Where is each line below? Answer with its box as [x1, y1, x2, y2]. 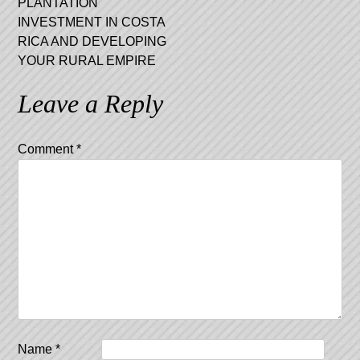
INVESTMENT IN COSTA [18, 14, 166, 29]
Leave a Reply [18, 88, 164, 118]
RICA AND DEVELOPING [18, 34, 167, 48]
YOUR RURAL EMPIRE [18, 53, 157, 67]
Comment [18, 141, 77, 156]
